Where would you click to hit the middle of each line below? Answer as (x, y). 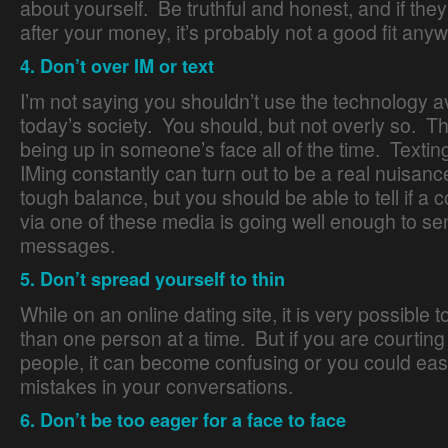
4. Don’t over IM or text (117, 66)
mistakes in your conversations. (156, 386)
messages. (67, 245)
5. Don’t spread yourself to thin (152, 279)
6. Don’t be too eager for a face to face (183, 420)
